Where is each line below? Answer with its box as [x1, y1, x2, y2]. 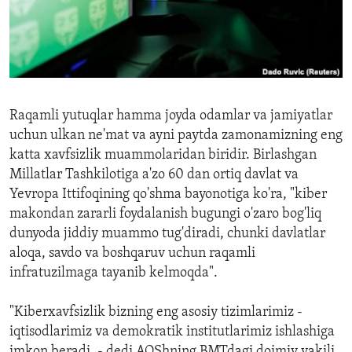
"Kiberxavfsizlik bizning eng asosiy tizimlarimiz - [9, 305, 302, 321]
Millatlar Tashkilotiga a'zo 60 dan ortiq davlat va [9, 167, 299, 183]
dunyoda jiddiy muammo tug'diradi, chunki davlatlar [9, 226, 325, 242]
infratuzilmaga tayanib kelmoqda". [9, 266, 218, 281]
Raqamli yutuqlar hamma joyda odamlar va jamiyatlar [9, 108, 332, 124]
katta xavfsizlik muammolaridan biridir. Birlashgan [9, 148, 317, 163]
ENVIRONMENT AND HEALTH [28, 9, 180, 21]
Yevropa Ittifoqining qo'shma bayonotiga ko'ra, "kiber [9, 187, 327, 203]
